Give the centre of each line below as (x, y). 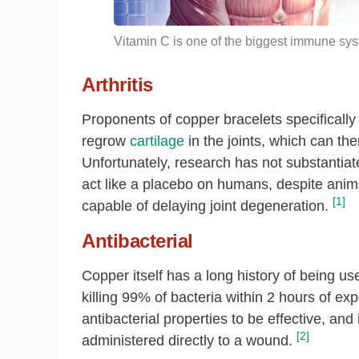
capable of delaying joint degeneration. (205, 206)
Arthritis (117, 85)
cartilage (157, 141)
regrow (106, 141)
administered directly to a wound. (187, 341)
